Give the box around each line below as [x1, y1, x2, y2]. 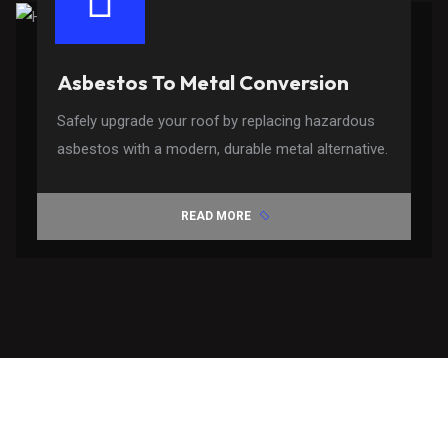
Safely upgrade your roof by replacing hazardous [57, 111, 376, 130]
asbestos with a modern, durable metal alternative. [57, 139, 389, 158]
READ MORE [180, 208, 251, 223]
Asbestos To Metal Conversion [57, 69, 350, 95]
